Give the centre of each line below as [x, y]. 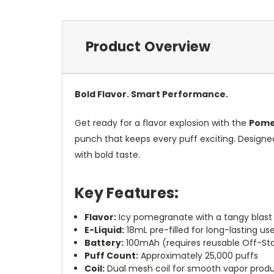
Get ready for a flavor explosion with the [162, 123]
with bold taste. [107, 154]
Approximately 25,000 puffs [198, 255]
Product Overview [148, 46]
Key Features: [127, 193]
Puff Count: [112, 255]
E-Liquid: [105, 230]
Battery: [104, 243]
